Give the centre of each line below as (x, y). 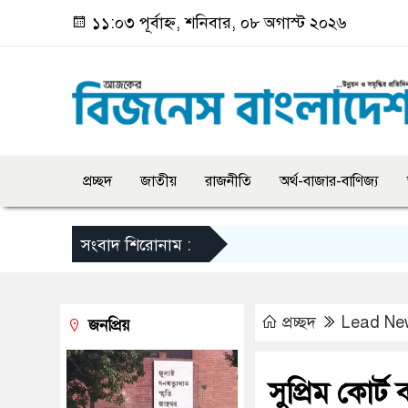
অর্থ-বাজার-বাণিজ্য (329, 181)
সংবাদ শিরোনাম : (136, 245)
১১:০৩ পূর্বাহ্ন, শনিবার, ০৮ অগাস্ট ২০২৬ (217, 23)
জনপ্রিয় (107, 326)
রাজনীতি (228, 181)
